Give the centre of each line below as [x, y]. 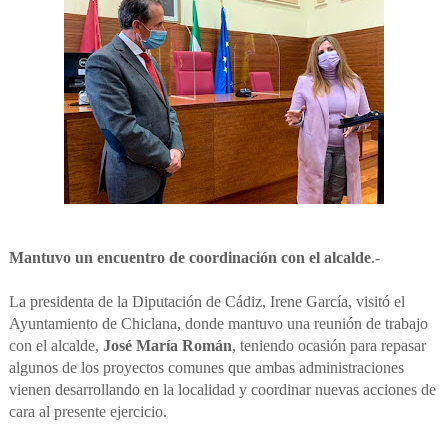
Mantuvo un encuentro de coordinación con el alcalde [189, 258]
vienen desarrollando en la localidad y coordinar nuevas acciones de [222, 390]
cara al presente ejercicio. [87, 412]
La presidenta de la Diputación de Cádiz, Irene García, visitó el [206, 302]
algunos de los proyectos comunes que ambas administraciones [206, 368]
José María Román [167, 346]
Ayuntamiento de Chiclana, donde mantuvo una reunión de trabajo [218, 324]
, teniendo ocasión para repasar [328, 346]
